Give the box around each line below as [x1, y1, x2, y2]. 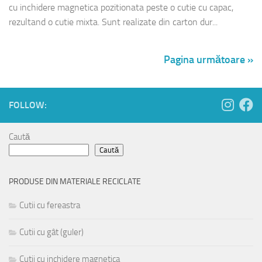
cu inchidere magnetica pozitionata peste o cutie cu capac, [9, 1, 233, 13]
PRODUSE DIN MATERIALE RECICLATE [9, 176, 141, 187]
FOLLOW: [9, 99, 47, 111]
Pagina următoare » [164, 53, 253, 66]
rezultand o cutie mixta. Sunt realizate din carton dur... [9, 16, 218, 27]
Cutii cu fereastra [19, 199, 80, 211]
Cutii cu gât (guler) [19, 226, 84, 237]
